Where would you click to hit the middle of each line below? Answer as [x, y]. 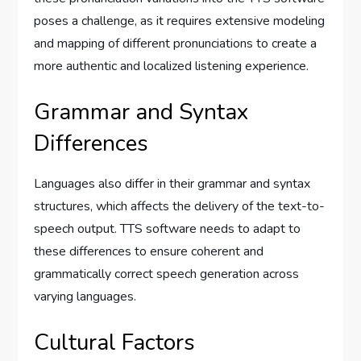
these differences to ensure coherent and [149, 252]
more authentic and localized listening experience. [172, 66]
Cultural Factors [115, 343]
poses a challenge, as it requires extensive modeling [180, 21]
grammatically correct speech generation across [167, 274]
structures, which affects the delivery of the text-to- [180, 207]
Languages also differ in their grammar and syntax [172, 184]
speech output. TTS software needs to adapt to [168, 229]
